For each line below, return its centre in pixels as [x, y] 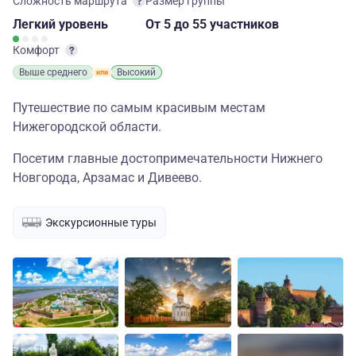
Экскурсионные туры [101, 222]
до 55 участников [226, 24]
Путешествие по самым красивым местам [139, 108]
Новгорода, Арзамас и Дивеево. [107, 178]
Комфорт [37, 50]
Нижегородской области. [87, 127]
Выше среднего [53, 72]
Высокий [136, 72]
